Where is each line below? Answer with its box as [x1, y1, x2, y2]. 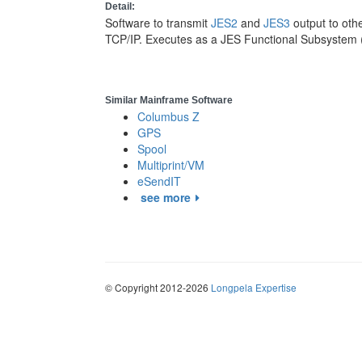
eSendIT [137, 173, 181, 189]
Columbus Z [137, 108, 200, 124]
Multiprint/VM [137, 157, 204, 173]
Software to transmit [105, 15, 211, 31]
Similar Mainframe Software [105, 95, 233, 106]
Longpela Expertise [211, 280, 297, 294]
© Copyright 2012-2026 [105, 280, 211, 294]
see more [141, 189, 191, 205]
